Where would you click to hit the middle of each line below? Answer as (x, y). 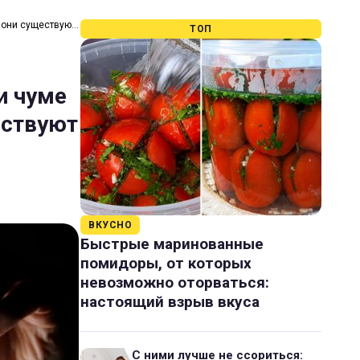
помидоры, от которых (166, 263)
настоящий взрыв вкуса (170, 302)
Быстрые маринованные (172, 244)
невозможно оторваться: (175, 282)
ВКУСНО (110, 225)
